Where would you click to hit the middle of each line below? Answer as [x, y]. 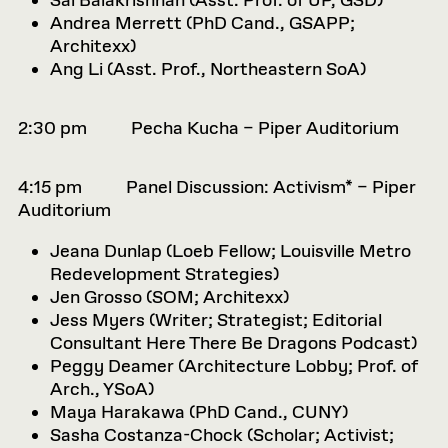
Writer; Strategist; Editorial [268, 321]
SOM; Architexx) [220, 298]
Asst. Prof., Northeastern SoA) [239, 70]
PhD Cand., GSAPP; [273, 24]
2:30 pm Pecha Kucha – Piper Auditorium [208, 129]
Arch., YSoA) [102, 390]
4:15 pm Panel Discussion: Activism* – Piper [217, 188]
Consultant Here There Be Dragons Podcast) [233, 344]
